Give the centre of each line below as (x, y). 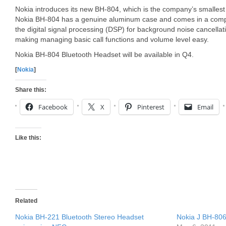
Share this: (31, 90)
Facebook (53, 107)
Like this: (28, 138)
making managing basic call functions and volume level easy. (112, 39)
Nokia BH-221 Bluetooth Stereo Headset (79, 217)
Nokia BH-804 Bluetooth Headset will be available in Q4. (104, 54)
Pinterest (151, 107)
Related (26, 201)
